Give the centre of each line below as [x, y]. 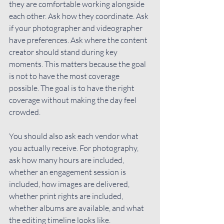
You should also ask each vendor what [74, 136]
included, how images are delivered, [70, 184]
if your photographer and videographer [76, 28]
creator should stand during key [64, 52]
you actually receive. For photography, [74, 148]
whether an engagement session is [68, 172]
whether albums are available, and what [77, 208]
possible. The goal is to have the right [72, 88]
